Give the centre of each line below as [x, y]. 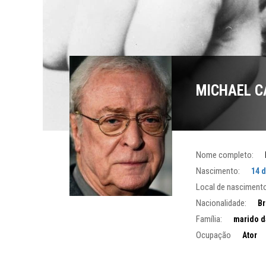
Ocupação [213, 235]
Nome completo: [224, 155]
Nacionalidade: [221, 203]
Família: [209, 219]
